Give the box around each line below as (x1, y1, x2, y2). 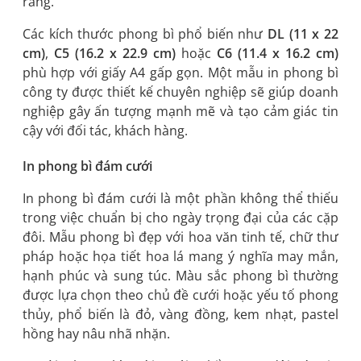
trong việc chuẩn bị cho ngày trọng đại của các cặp (23, 208, 338, 226)
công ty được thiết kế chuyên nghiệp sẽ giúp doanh (23, 82, 338, 101)
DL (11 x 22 (268, 24, 339, 43)
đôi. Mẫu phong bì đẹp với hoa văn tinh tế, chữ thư (23, 227, 338, 246)
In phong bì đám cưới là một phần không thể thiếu (23, 189, 338, 207)
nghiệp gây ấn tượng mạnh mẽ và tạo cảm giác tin (23, 102, 338, 120)
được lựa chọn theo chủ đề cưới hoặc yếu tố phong (23, 285, 338, 304)
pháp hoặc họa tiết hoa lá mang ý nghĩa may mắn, (23, 247, 338, 265)
